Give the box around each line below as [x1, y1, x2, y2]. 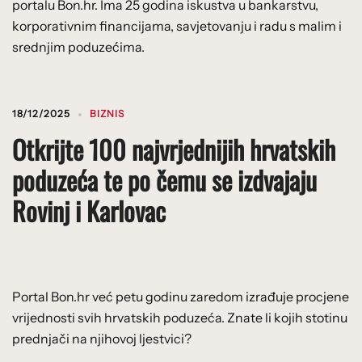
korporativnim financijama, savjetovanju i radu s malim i [12, 17, 342, 34]
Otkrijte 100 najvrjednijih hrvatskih [12, 129, 335, 168]
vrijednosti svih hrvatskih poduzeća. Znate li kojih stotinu [12, 309, 347, 326]
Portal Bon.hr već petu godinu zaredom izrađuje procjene [12, 288, 349, 305]
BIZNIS [90, 107, 124, 120]
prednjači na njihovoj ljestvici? [12, 330, 192, 347]
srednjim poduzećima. [12, 38, 145, 55]
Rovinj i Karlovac [12, 191, 166, 229]
